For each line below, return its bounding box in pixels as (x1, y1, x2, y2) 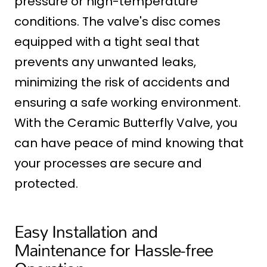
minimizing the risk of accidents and (14, 74, 230, 91)
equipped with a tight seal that (14, 33, 200, 51)
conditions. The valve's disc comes (14, 13, 221, 30)
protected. (14, 175, 78, 193)
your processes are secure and (14, 155, 202, 172)
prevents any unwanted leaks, (14, 54, 196, 71)
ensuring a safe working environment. (14, 94, 241, 111)
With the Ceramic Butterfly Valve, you (14, 114, 237, 132)
